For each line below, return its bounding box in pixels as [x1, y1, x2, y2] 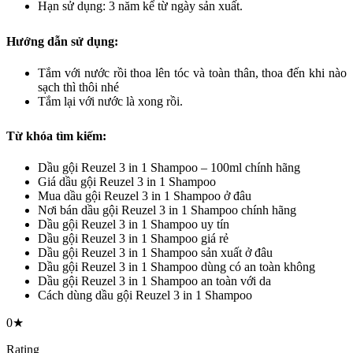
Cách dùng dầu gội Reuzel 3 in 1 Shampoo [38, 288, 255, 303]
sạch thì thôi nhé [38, 80, 119, 94]
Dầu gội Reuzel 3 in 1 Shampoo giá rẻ [38, 232, 229, 246]
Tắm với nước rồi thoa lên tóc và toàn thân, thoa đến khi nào [38, 65, 347, 80]
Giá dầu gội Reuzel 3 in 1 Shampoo [38, 175, 219, 189]
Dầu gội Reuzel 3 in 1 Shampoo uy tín [38, 217, 229, 232]
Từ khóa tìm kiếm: [6, 129, 106, 143]
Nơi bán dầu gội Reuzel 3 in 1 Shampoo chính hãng [38, 203, 296, 217]
